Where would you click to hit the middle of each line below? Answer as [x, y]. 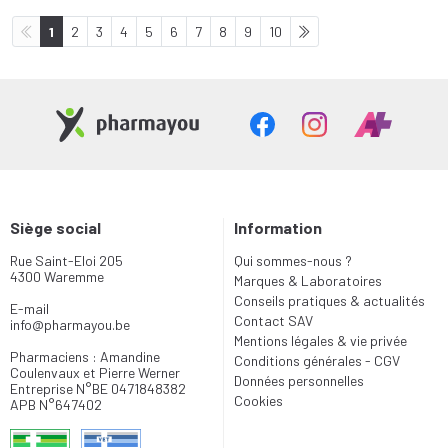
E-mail [29, 308]
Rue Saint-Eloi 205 [66, 260]
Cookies [258, 400]
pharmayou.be [87, 324]
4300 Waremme [57, 276]
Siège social [55, 227]
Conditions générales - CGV [317, 360]
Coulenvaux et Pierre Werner [95, 372]
